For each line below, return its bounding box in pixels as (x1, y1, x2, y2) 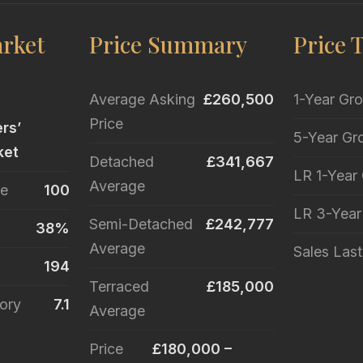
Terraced (88, 278, 149, 296)
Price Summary (88, 29, 247, 60)
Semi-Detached (88, 216, 193, 233)
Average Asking (88, 91, 195, 109)
